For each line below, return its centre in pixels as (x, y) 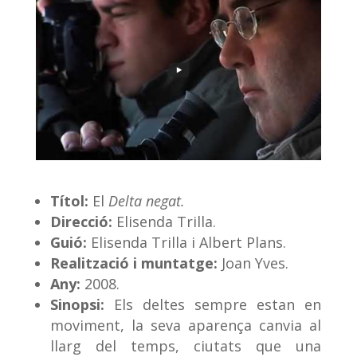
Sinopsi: (82, 304)
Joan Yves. (255, 263)
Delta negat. (144, 200)
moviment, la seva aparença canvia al (186, 325)
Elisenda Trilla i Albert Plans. (186, 242)
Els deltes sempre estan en (218, 304)
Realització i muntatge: (135, 263)
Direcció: (81, 221)
